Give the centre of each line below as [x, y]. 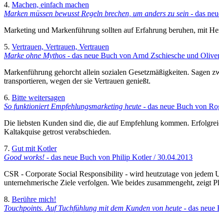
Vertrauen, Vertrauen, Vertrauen [60, 46]
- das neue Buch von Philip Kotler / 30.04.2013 [119, 157]
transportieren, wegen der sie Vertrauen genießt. [77, 81]
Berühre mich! [34, 199]
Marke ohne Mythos [35, 55]
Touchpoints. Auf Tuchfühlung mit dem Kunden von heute [93, 208]
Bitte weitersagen [38, 97]
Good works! [24, 157]
